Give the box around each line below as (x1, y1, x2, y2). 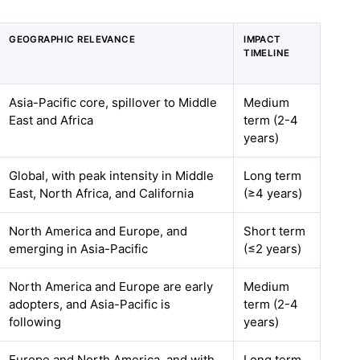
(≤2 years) (243, 241, 302, 256)
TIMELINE (243, 47, 290, 59)
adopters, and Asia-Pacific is (9, 297, 171, 312)
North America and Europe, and (9, 223, 188, 239)
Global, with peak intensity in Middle (9, 168, 215, 183)
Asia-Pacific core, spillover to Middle (9, 95, 218, 110)
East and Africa (9, 112, 94, 128)
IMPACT (243, 34, 281, 45)
